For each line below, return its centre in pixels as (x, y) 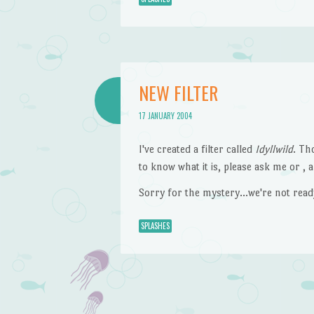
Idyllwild (274, 149)
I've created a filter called (197, 149)
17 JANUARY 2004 (165, 116)
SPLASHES (155, 226)
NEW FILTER (178, 93)
